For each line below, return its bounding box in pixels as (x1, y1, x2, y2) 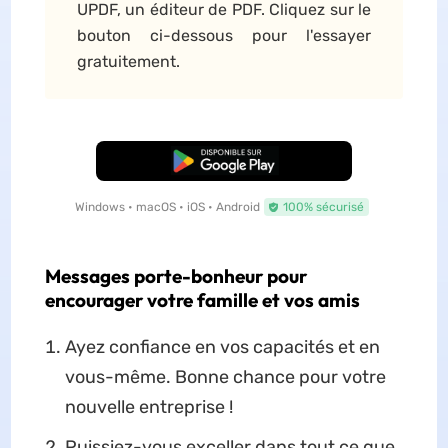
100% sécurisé (283, 200, 364, 214)
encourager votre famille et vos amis (44, 288, 360, 312)
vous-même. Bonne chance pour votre (64, 366, 386, 388)
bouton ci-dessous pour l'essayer (76, 26, 372, 45)
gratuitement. (76, 52, 180, 71)
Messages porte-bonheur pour (44, 264, 307, 288)
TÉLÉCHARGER (178, 154, 270, 168)
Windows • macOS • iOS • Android (75, 200, 260, 214)
